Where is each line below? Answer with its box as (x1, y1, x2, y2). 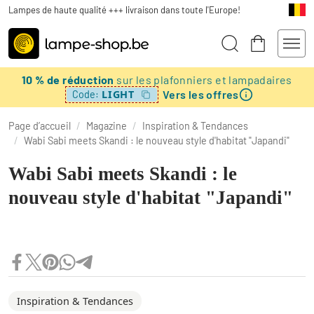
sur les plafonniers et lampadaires (116, 73, 292, 86)
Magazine (86, 120, 127, 132)
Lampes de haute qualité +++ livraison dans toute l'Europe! (8, 4, 240, 15)
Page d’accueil (8, 120, 71, 132)
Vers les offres (162, 87, 239, 101)
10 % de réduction (22, 73, 117, 86)
